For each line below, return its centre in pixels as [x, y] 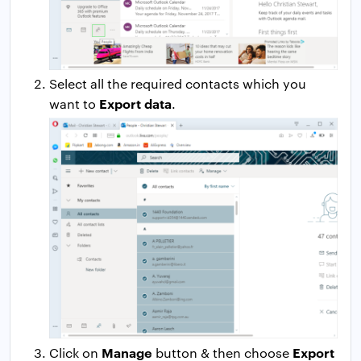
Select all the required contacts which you [178, 84]
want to [74, 104]
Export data [135, 104]
